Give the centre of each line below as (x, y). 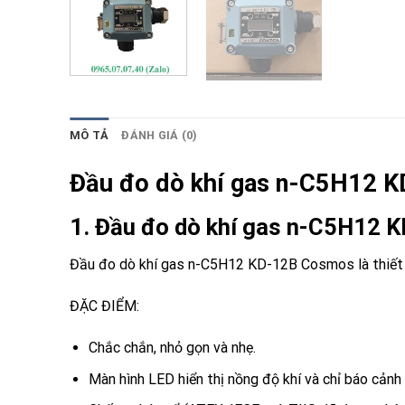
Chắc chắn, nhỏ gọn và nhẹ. (172, 347)
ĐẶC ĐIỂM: (104, 306)
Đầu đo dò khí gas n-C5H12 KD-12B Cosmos (214, 265)
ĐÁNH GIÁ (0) (160, 135)
